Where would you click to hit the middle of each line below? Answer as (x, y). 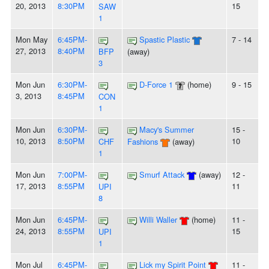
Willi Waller (158, 220)
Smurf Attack (162, 175)
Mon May (32, 40)
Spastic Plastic (165, 40)
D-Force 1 (156, 85)
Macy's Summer (167, 130)
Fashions (144, 142)
